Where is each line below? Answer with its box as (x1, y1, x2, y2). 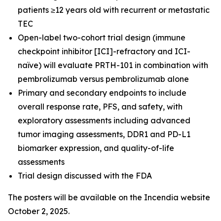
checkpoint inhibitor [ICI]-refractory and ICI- (18, 46, 190, 56)
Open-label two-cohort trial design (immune (18, 32, 185, 42)
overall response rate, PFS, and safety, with (18, 101, 183, 111)
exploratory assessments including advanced (18, 115, 190, 125)
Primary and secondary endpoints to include (18, 87, 186, 98)
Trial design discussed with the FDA (18, 170, 152, 181)
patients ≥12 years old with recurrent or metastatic (18, 4, 210, 15)
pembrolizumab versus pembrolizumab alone (18, 74, 189, 84)
